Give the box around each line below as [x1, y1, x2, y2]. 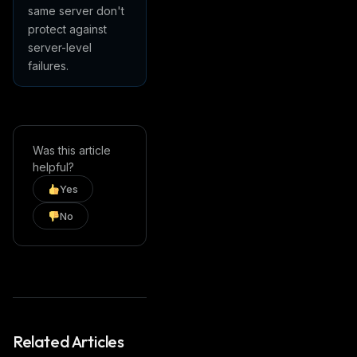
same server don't [28, 4, 124, 18]
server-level [28, 41, 92, 54]
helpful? [33, 160, 74, 174]
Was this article [33, 143, 111, 157]
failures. [28, 59, 69, 73]
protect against [28, 22, 107, 36]
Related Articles [13, 331, 124, 351]
